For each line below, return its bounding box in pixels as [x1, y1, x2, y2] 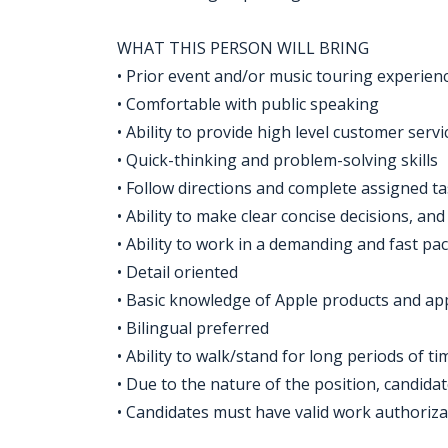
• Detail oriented [117, 261, 238, 283]
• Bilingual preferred [117, 317, 269, 339]
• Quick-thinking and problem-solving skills [117, 149, 438, 171]
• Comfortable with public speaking [117, 93, 379, 115]
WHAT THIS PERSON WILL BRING [117, 37, 369, 59]
